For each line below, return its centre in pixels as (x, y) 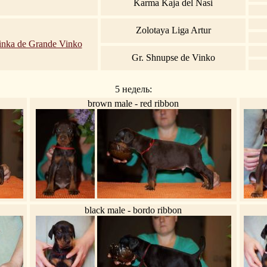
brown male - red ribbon (133, 103)
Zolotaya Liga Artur (173, 30)
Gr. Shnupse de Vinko (173, 57)
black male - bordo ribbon (133, 210)
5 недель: (133, 89)
